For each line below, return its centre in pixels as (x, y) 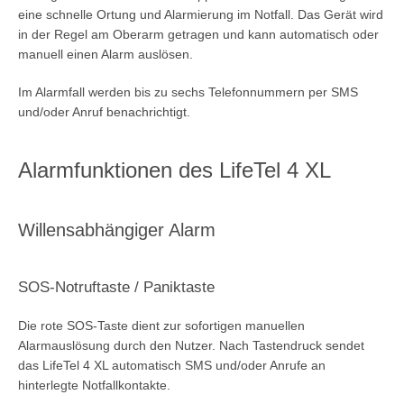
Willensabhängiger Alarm (117, 230)
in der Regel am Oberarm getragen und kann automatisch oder (198, 34)
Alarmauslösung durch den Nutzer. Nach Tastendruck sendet (191, 345)
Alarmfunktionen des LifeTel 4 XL (174, 170)
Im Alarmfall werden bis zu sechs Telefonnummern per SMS (188, 92)
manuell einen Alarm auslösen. (106, 54)
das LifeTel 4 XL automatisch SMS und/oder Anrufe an (172, 365)
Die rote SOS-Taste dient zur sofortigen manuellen (161, 325)
